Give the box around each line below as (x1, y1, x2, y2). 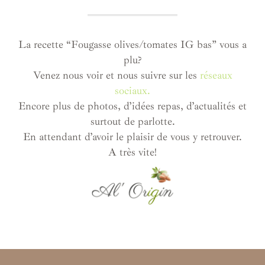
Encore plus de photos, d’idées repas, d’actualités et (18, 99, 247, 112)
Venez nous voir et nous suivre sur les (33, 68, 200, 82)
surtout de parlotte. (90, 114, 175, 128)
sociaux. (115, 83, 150, 97)
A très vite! (108, 145, 157, 159)
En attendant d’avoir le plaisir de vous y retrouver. (23, 130, 242, 143)
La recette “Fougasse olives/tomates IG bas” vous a (18, 37, 247, 51)
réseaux (199, 68, 232, 82)
